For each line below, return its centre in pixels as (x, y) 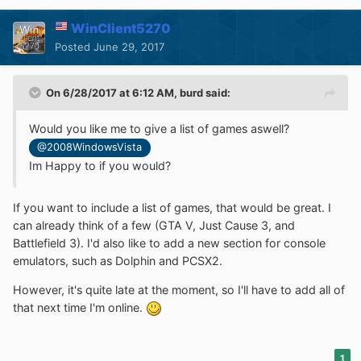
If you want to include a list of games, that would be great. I (172, 207)
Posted (74, 47)
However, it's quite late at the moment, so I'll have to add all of (179, 290)
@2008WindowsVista (90, 147)
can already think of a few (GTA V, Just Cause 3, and (154, 225)
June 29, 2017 (129, 47)
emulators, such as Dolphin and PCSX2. (119, 260)
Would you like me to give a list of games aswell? (159, 129)
